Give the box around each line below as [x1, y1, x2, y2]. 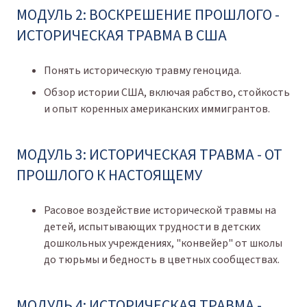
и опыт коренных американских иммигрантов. [44, 101, 270, 116]
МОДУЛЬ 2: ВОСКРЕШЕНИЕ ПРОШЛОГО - [16, 3, 280, 26]
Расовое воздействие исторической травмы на [44, 202, 276, 218]
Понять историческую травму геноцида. [44, 62, 241, 78]
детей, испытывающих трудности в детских [44, 219, 260, 234]
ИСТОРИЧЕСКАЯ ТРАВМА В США [16, 24, 227, 47]
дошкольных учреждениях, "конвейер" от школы [44, 235, 282, 251]
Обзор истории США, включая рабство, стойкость [44, 84, 290, 100]
